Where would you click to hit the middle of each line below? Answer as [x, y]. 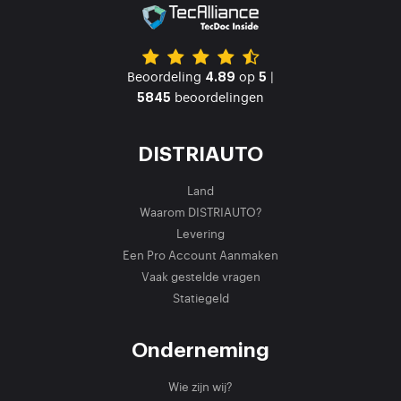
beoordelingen [218, 96]
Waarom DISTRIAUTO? [200, 211]
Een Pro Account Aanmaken [200, 254]
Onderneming [200, 350]
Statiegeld [200, 297]
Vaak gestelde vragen [200, 276]
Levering [200, 233]
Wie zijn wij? [200, 386]
